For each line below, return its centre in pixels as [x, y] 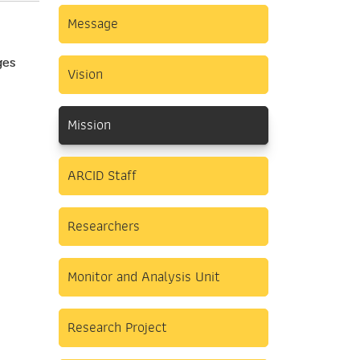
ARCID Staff [102, 176]
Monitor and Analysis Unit [144, 277]
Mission [89, 125]
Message [93, 24]
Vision [85, 75]
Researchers [104, 227]
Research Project [117, 328]
